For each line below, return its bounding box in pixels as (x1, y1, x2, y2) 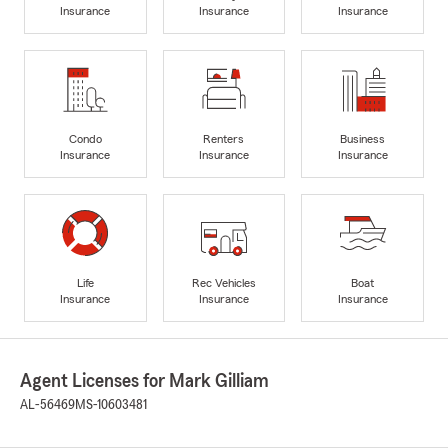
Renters (203, 133, 245, 146)
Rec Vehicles (191, 277, 256, 290)
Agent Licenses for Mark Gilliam (20, 371, 269, 392)
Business (340, 133, 386, 146)
